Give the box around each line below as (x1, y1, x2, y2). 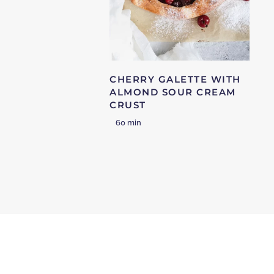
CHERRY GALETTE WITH (109, 73, 241, 86)
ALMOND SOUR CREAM (109, 86, 236, 98)
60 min (116, 118, 142, 128)
